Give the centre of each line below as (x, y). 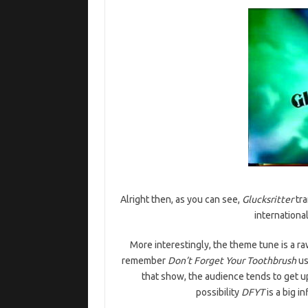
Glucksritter (268, 199)
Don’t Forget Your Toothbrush (232, 260)
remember (144, 260)
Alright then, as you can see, (181, 199)
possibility (218, 292)
